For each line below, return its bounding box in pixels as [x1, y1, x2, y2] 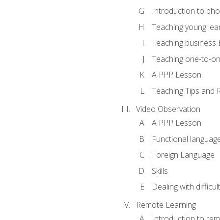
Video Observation [136, 103, 200, 114]
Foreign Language [151, 149, 215, 161]
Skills [151, 165, 168, 176]
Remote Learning [136, 199, 196, 211]
